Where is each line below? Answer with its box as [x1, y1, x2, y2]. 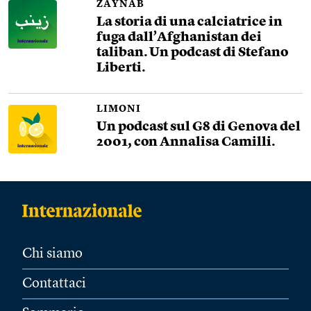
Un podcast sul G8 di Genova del [96, 121, 301, 134]
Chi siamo [22, 247, 83, 261]
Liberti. [96, 62, 146, 75]
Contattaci [22, 277, 86, 291]
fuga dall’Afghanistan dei [96, 31, 262, 44]
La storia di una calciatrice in [96, 16, 283, 29]
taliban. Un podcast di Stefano [96, 47, 289, 60]
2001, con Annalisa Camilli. [96, 136, 276, 149]
